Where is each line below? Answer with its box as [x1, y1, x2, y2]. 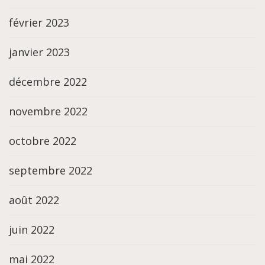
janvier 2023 [9, 45, 70, 60]
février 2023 [9, 15, 69, 30]
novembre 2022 [9, 104, 88, 119]
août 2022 [9, 193, 59, 208]
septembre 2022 [9, 163, 92, 178]
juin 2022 [9, 222, 54, 237]
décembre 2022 [9, 75, 87, 89]
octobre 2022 [9, 134, 76, 148]
